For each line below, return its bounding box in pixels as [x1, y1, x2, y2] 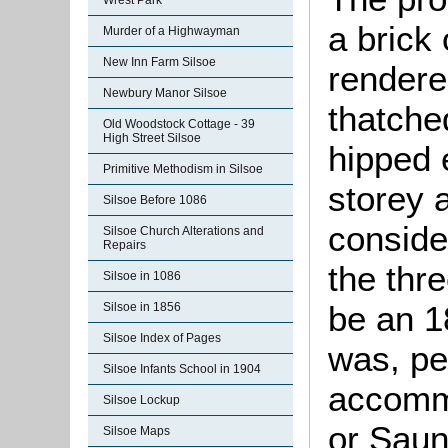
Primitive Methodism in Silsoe [103, 162, 263, 176]
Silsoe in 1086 [103, 269, 181, 283]
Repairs [103, 238, 146, 252]
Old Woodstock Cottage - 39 [103, 117, 255, 131]
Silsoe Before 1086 [103, 193, 207, 207]
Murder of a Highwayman [103, 24, 240, 38]
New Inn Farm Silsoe [103, 55, 216, 69]
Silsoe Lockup [103, 393, 180, 407]
